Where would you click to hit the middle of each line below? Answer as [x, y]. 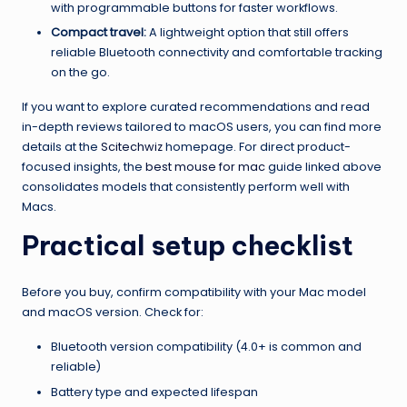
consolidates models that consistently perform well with [186, 187]
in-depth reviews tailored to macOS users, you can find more [202, 127]
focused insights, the [84, 167]
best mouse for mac [205, 167]
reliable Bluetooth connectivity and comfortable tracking [217, 53]
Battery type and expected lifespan [154, 392]
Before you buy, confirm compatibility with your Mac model [194, 293]
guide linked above [323, 167]
